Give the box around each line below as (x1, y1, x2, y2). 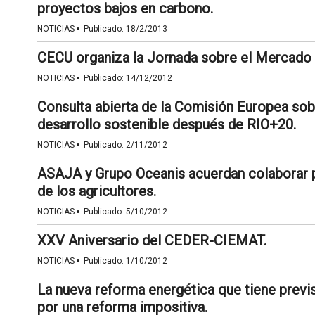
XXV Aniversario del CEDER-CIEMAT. (37, 232, 266, 249)
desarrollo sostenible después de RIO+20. (37, 116, 296, 133)
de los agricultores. (37, 183, 156, 200)
